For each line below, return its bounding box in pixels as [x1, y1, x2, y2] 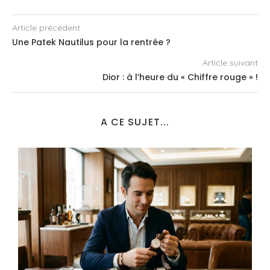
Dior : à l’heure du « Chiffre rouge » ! [102, 71, 258, 83]
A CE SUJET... [101, 115, 169, 129]
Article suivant [202, 57, 258, 68]
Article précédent [12, 22, 80, 33]
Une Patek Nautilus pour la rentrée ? [12, 36, 171, 48]
